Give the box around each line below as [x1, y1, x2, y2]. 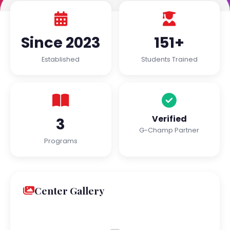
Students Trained [141, 55, 198, 64]
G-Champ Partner [139, 126, 200, 135]
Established [42, 55, 80, 64]
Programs [44, 137, 78, 145]
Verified [151, 113, 187, 125]
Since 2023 [21, 32, 101, 53]
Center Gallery [34, 184, 104, 197]
